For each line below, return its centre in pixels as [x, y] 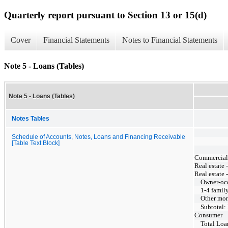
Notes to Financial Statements [170, 40]
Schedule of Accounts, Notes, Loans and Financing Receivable [98, 137]
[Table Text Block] [36, 143]
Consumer [208, 215]
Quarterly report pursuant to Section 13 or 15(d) [105, 15]
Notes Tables [31, 118]
